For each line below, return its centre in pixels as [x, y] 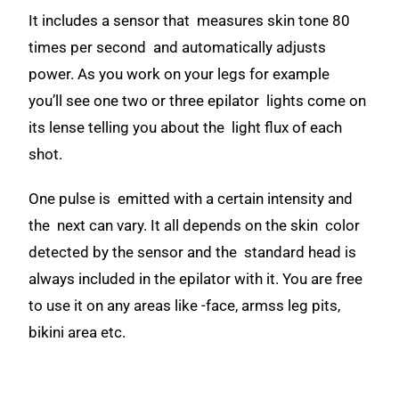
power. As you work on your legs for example [181, 74]
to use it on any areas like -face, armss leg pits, [185, 305]
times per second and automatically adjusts [178, 47]
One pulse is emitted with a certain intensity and [191, 199]
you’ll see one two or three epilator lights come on [198, 101]
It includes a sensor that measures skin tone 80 [190, 20]
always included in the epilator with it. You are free [196, 279]
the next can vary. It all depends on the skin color [195, 225]
